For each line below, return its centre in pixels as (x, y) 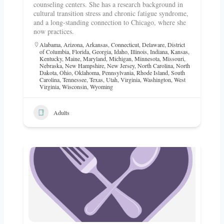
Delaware (153, 44)
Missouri (173, 58)
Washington (157, 79)
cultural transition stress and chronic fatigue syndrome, (111, 13)
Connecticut (125, 44)
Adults (61, 112)
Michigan (120, 58)
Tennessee (74, 79)
